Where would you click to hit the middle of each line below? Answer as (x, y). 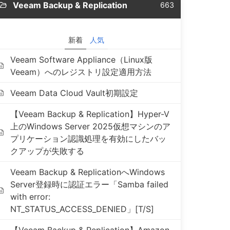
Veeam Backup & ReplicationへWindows (88, 172)
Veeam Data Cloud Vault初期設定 (74, 93)
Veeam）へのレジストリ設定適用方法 (81, 72)
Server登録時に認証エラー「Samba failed (90, 184)
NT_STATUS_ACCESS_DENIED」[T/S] (82, 209)
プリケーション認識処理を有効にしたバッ (89, 139)
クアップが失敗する (47, 151)
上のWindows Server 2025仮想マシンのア (91, 126)
